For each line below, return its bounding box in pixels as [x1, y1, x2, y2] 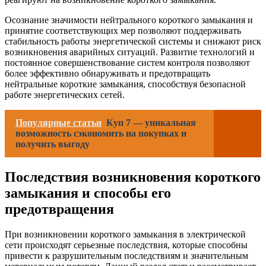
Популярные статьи [15, 118, 102, 128]
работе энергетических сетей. [5, 90, 125, 100]
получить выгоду [15, 139, 90, 149]
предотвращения [5, 201, 114, 217]
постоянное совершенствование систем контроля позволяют [5, 58, 250, 68]
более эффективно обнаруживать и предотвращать [5, 68, 210, 78]
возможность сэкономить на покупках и [15, 128, 186, 138]
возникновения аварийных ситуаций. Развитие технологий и [5, 47, 255, 57]
